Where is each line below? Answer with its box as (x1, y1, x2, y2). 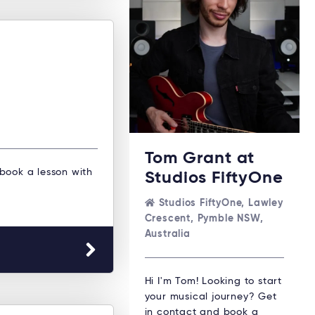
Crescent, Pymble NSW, (144, 213, 264, 224)
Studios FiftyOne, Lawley (158, 198, 283, 208)
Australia (144, 229, 191, 239)
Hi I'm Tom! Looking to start (144, 276, 282, 286)
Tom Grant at (144, 149, 255, 167)
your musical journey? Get (144, 291, 277, 302)
